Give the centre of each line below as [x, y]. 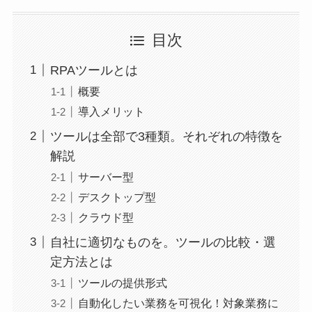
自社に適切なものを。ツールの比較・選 [163, 242]
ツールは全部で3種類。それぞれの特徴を [166, 136]
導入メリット [111, 111]
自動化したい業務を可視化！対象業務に [178, 303]
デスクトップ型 [117, 197]
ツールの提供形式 [122, 283]
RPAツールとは [94, 70]
